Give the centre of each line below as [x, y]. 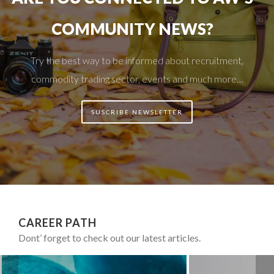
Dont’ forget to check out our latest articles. [109, 237]
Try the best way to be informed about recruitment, [137, 60]
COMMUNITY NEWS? [132, 28]
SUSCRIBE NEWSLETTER [137, 112]
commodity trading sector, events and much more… [137, 78]
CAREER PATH [57, 222]
